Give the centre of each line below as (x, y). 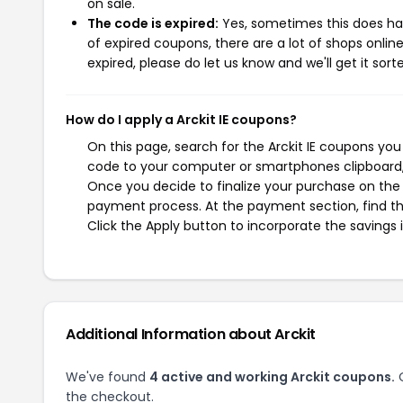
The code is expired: (153, 23)
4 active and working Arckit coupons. (272, 377)
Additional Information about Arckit (191, 334)
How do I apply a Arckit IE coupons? (181, 120)
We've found (107, 377)
